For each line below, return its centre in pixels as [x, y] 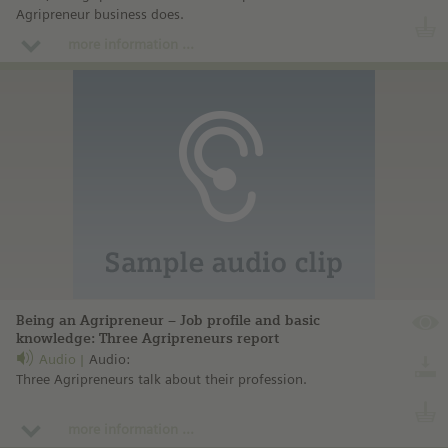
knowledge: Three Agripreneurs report [147, 339]
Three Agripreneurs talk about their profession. [161, 379]
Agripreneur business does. [100, 14]
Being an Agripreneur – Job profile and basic [168, 321]
